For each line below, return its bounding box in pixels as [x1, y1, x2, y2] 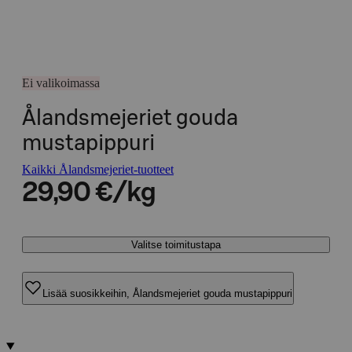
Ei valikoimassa [22, 76, 100, 90]
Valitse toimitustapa [131, 239, 221, 251]
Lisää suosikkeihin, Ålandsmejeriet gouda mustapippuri [42, 287, 292, 299]
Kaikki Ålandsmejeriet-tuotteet [22, 163, 174, 176]
